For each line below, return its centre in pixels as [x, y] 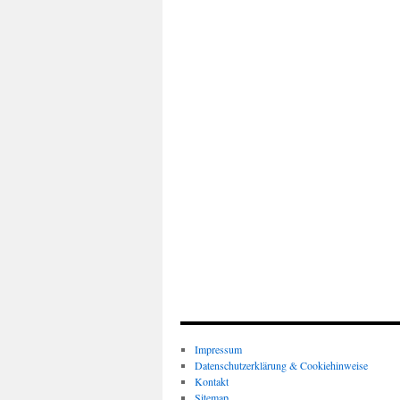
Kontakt [211, 382]
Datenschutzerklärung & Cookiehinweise [281, 366]
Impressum [218, 350]
